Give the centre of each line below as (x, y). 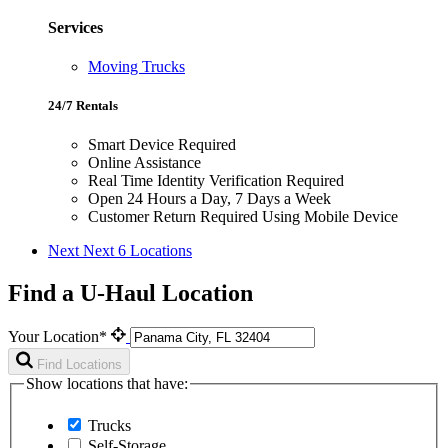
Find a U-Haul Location (130, 293)
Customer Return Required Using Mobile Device (243, 217)
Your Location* (59, 337)
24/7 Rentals (83, 106)
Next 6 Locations (137, 251)
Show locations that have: (107, 384)
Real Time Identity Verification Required (216, 181)
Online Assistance (144, 163)
